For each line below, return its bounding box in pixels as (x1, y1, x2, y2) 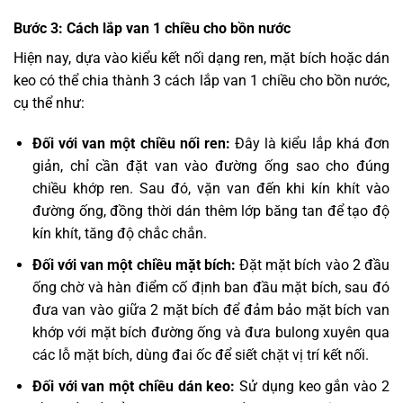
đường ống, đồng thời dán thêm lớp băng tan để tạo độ (31, 202, 390, 220)
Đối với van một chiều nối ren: (31, 135, 236, 153)
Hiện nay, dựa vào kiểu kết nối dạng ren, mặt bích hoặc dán (13, 49, 390, 67)
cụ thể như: (13, 94, 85, 112)
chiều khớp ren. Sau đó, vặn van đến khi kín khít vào (31, 180, 390, 198)
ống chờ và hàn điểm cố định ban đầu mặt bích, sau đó (31, 279, 390, 297)
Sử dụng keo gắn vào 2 (239, 377, 390, 395)
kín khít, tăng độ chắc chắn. (31, 225, 207, 243)
